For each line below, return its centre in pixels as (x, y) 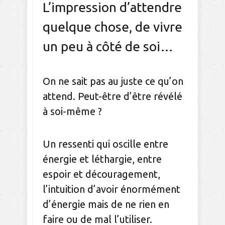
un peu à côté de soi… (109, 47)
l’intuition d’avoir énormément (111, 189)
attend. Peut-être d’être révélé (113, 96)
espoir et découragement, (101, 174)
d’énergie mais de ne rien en (106, 204)
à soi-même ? (72, 111)
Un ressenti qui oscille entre (105, 144)
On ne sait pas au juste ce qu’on (113, 81)
